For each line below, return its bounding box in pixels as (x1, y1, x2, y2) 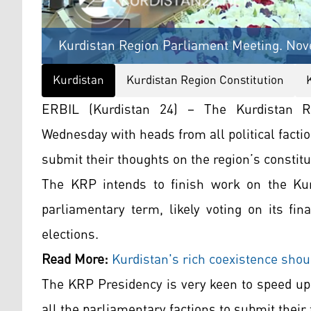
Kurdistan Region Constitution (126, 69, 284, 93)
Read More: (42, 246, 108, 274)
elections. (42, 221, 99, 249)
